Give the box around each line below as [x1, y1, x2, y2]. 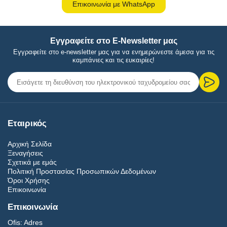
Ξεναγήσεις [8, 149, 43, 157]
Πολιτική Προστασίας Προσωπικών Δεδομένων [8, 167, 156, 175]
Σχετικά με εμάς [8, 158, 57, 166]
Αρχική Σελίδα [8, 140, 52, 148]
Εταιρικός [8, 119, 47, 128]
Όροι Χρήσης [8, 176, 50, 184]
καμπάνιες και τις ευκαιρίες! [72, 56, 155, 64]
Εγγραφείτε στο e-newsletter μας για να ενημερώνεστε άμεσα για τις [13, 48, 214, 56]
